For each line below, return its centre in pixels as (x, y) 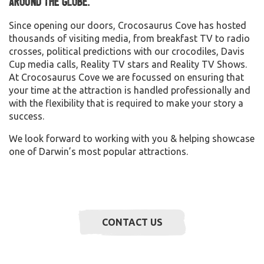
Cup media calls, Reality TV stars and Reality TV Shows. (128, 65)
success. (27, 116)
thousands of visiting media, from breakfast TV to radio (129, 39)
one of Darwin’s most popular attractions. (98, 152)
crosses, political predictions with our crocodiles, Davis (127, 52)
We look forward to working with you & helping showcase (132, 139)
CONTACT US (132, 222)
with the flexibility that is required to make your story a (126, 103)
